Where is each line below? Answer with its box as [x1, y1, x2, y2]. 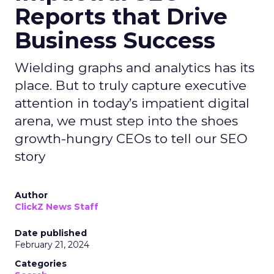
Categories [15, 258, 67, 269]
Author [15, 190, 48, 201]
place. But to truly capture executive [15, 78, 246, 93]
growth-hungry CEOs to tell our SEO [15, 131, 248, 146]
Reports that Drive [15, 3, 228, 30]
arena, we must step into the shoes [15, 113, 238, 128]
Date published [15, 228, 87, 239]
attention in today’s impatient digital [15, 95, 250, 111]
